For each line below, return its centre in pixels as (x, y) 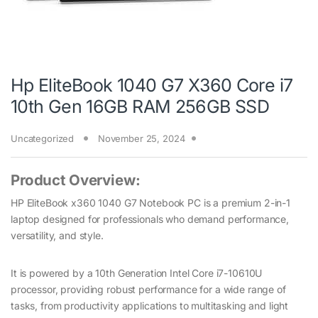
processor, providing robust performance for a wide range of (148, 290)
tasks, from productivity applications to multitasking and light (150, 306)
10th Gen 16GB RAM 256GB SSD (140, 107)
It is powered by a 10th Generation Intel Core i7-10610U (137, 273)
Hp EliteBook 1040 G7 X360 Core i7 (152, 86)
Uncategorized (43, 139)
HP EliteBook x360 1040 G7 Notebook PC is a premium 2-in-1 (151, 203)
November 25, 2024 (141, 139)
